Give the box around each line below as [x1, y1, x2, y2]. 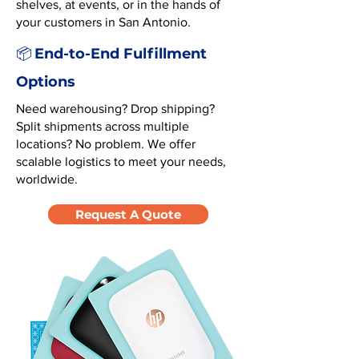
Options [16, 73, 75, 91]
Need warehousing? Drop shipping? [16, 102, 215, 115]
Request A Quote [75, 207, 181, 222]
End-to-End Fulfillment [34, 45, 207, 63]
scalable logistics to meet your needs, [16, 155, 226, 168]
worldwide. [16, 172, 78, 186]
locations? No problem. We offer [16, 137, 196, 151]
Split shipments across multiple [16, 119, 189, 133]
